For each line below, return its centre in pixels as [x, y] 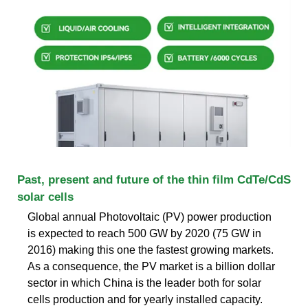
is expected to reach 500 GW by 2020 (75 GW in [144, 233]
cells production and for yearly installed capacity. [145, 299]
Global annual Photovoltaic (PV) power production [150, 217]
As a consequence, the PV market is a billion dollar [151, 266]
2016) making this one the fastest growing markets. [151, 250]
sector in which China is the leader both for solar [144, 283]
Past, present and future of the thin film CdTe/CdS [154, 179]
